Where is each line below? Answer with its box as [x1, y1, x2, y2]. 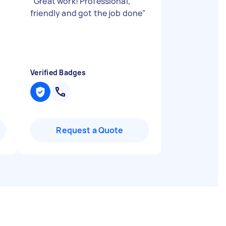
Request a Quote [56, 125, 124, 136]
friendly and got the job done [30, 8, 143, 19]
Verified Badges [30, 68, 86, 77]
